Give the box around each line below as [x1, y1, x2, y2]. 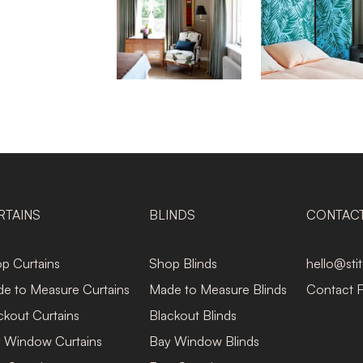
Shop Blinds [149, 255, 217, 271]
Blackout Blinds [149, 307, 237, 323]
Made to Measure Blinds [149, 281, 287, 297]
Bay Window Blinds [149, 333, 259, 349]
